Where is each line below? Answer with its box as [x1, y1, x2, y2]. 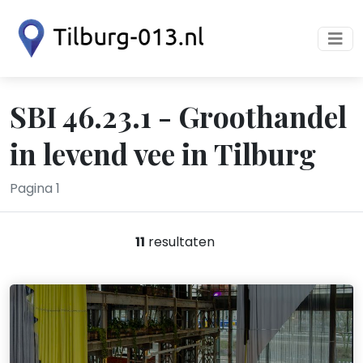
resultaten [145, 233, 215, 251]
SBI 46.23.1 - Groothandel [10, 96, 347, 135]
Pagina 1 [10, 179, 60, 198]
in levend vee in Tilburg [10, 134, 316, 173]
